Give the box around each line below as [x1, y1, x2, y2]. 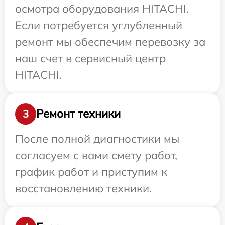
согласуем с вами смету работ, [15, 148, 177, 162]
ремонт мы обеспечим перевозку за [15, 34, 205, 49]
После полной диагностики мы [15, 131, 179, 146]
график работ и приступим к [15, 164, 167, 179]
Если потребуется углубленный [15, 18, 182, 32]
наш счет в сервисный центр [15, 51, 166, 65]
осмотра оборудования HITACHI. [15, 1, 189, 16]
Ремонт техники [36, 106, 121, 121]
